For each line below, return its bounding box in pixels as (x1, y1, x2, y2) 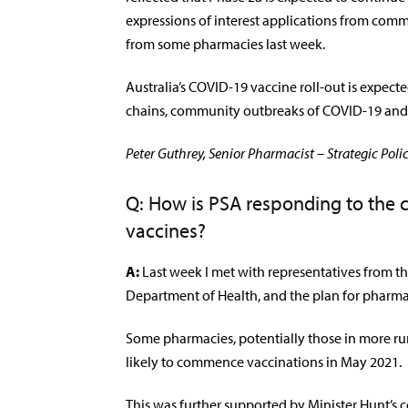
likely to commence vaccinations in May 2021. (126, 352, 404, 371)
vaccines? (126, 218, 206, 243)
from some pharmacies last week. (126, 35, 328, 53)
